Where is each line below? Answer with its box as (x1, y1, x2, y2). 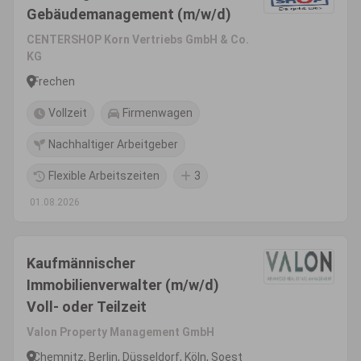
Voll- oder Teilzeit (27, 298, 147, 315)
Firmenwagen (122, 106, 193, 119)
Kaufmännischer (27, 255, 135, 272)
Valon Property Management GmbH (27, 326, 214, 338)
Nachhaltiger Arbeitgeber (48, 138, 178, 151)
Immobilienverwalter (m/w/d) (27, 276, 219, 293)
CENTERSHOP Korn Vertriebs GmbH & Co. (27, 33, 249, 46)
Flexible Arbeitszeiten (48, 169, 160, 182)
